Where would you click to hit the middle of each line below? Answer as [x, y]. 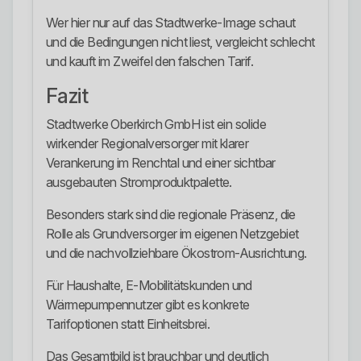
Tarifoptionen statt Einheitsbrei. [128, 324]
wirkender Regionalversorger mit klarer [147, 144]
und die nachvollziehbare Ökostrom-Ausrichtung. [176, 253]
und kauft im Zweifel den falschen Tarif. [149, 62]
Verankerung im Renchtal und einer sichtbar [161, 163]
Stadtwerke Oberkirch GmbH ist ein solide [156, 124]
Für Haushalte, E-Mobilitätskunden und [149, 286]
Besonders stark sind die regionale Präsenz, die [171, 215]
